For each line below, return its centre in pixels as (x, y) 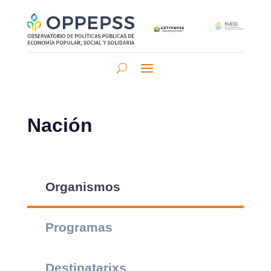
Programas (79, 227)
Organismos (83, 186)
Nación (60, 125)
